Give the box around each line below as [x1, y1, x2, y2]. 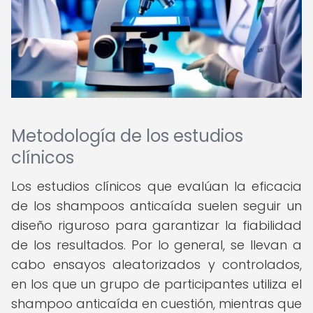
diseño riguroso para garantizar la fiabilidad [11, 217, 302, 234]
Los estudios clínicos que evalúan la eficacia [11, 177, 302, 195]
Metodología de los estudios [11, 124, 243, 147]
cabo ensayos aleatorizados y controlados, [11, 256, 302, 273]
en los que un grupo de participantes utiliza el [11, 275, 302, 293]
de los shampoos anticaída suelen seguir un [11, 197, 302, 214]
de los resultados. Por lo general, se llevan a [11, 236, 302, 254]
